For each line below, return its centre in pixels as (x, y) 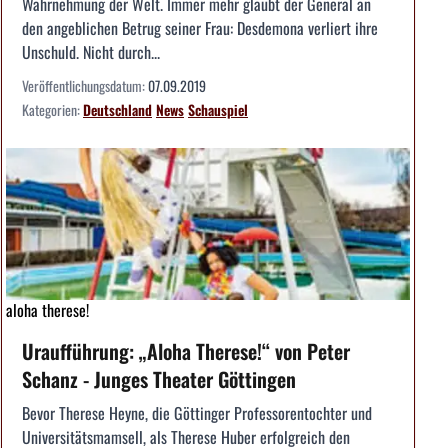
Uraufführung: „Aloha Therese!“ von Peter (186, 350)
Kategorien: (52, 109)
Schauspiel (218, 109)
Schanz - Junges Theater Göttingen (159, 378)
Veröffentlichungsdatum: (85, 85)
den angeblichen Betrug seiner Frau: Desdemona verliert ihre (200, 28)
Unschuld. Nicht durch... (91, 52)
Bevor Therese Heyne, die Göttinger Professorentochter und (197, 412)
